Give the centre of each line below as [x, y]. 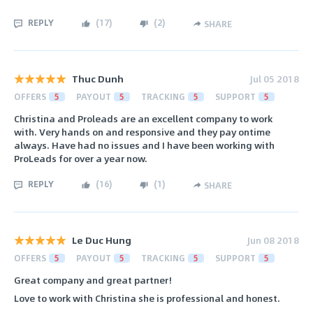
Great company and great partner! [93, 280]
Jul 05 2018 [275, 78]
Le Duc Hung [102, 240]
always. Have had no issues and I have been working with [144, 145]
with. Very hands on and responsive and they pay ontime [142, 131]
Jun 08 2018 [273, 240]
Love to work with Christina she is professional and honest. [147, 298]
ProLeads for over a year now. [81, 158]
